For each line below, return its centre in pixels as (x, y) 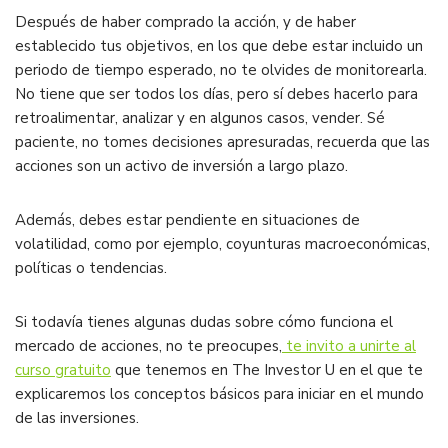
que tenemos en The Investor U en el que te (267, 370)
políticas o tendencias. (91, 268)
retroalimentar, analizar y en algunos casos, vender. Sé (200, 118)
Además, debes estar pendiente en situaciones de (187, 220)
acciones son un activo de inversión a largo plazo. (181, 166)
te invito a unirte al (349, 346)
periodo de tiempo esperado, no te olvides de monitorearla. (221, 70)
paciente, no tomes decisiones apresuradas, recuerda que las (222, 142)
